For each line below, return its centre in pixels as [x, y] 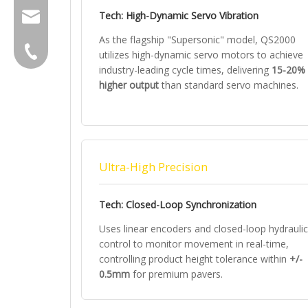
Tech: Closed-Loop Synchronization [178, 205]
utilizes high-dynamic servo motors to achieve [201, 55]
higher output [129, 85]
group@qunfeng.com [105, 17]
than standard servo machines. [229, 85]
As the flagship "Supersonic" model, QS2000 [197, 40]
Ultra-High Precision [153, 167]
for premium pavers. [176, 274]
